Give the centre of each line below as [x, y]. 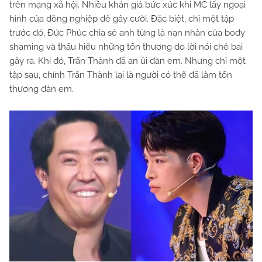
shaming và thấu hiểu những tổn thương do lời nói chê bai [126, 47]
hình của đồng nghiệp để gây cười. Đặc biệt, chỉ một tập [122, 19]
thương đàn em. [42, 89]
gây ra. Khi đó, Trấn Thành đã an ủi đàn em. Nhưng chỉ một [127, 61]
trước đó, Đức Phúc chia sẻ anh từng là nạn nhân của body [127, 33]
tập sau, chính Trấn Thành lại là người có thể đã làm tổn [121, 75]
